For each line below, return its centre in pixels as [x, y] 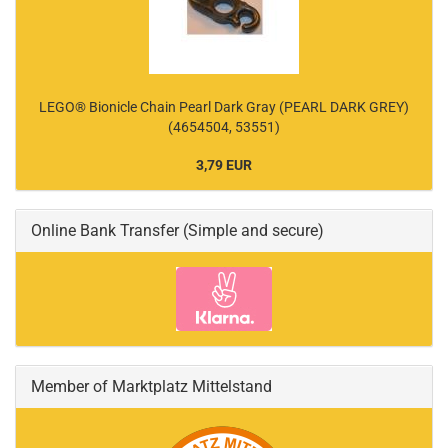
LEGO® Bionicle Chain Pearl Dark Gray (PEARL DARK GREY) [224, 107]
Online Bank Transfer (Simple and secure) [177, 230]
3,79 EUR [224, 165]
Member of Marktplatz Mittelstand [151, 386]
